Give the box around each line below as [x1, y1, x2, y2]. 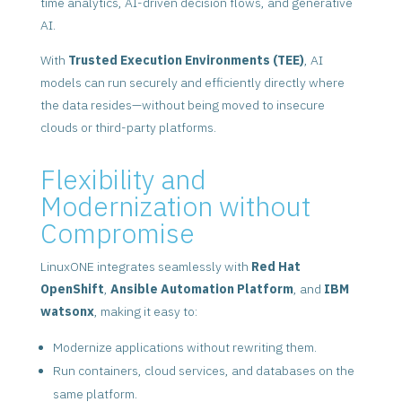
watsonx [39, 303, 94, 320]
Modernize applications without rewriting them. [52, 339, 317, 356]
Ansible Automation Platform [109, 281, 293, 298]
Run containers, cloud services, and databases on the [52, 363, 354, 380]
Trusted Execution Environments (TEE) [67, 52, 304, 69]
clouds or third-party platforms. [39, 119, 216, 136]
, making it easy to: [93, 303, 197, 320]
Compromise [39, 215, 195, 251]
